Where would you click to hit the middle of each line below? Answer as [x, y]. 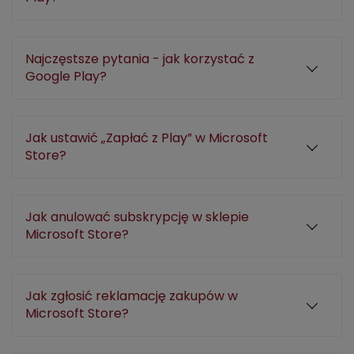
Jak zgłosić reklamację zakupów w [132, 296]
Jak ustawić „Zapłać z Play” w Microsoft [147, 138]
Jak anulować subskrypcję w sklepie [137, 217]
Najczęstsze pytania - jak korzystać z [140, 59]
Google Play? [66, 76]
